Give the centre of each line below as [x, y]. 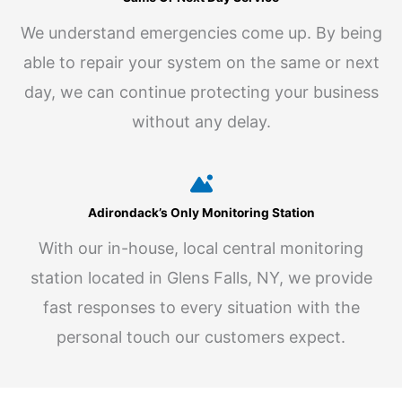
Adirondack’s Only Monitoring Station [201, 212]
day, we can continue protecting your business [201, 92]
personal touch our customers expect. [201, 336]
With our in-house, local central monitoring [201, 248]
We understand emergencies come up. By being [201, 32]
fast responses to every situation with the [201, 307]
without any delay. [201, 121]
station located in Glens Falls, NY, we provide [201, 277]
